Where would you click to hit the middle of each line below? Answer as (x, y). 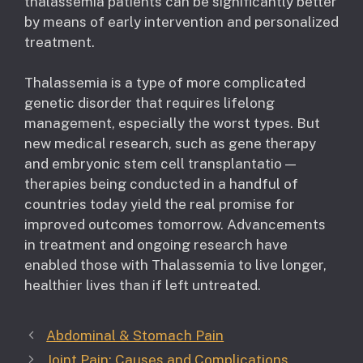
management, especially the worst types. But (172, 124)
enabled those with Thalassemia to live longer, (175, 265)
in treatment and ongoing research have (156, 245)
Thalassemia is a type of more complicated (165, 83)
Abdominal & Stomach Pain (135, 336)
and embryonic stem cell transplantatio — (160, 164)
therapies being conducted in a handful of (161, 184)
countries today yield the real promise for (160, 205)
